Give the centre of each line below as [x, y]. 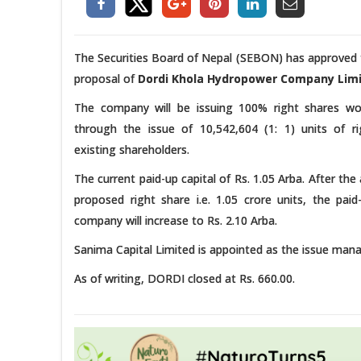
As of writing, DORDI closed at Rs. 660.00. [185, 278]
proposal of [106, 78]
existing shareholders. [132, 149]
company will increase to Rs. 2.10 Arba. [176, 220]
